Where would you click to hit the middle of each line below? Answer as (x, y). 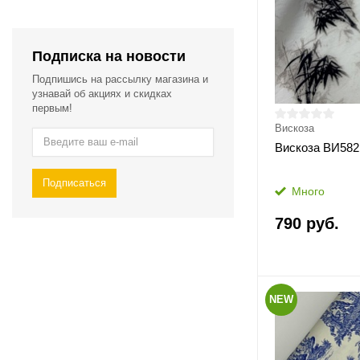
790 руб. (307, 223)
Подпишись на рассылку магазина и (120, 79)
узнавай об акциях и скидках (102, 93)
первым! (52, 108)
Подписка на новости (109, 56)
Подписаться (74, 182)
